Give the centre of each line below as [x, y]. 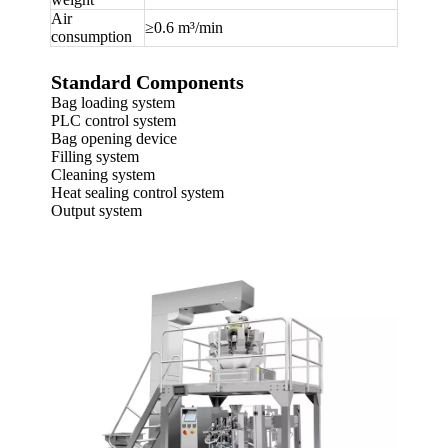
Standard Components [147, 81]
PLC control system [113, 120]
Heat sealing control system [137, 192]
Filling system [95, 156]
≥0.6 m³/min [184, 27]
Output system [96, 210]
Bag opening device [114, 138]
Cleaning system [103, 174]
